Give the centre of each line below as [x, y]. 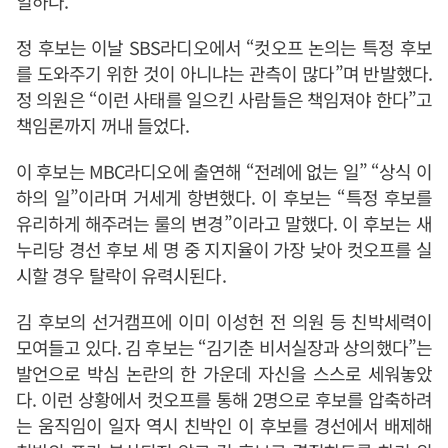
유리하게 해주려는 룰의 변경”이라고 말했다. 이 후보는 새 [224, 223]
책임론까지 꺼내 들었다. [103, 125]
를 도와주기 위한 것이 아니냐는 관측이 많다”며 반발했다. [224, 73]
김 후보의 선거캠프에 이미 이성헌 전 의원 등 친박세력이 [224, 321]
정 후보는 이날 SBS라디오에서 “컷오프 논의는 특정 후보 [224, 47]
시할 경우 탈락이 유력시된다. [121, 275]
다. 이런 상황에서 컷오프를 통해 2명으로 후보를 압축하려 [224, 399]
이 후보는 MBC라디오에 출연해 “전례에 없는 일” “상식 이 [224, 171]
